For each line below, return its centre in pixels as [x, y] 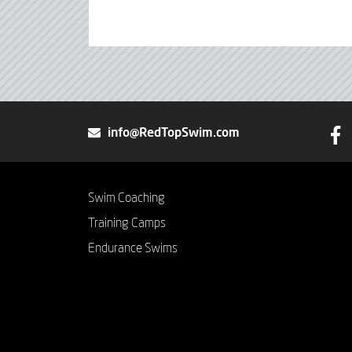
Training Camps [127, 224]
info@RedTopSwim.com [174, 133]
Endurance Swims [133, 249]
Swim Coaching [126, 198]
